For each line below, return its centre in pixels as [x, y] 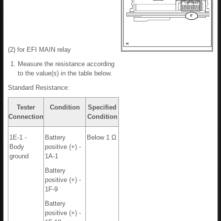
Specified [102, 108]
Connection [26, 117]
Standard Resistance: [39, 88]
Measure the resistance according [66, 64]
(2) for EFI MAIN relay [39, 50]
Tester [26, 108]
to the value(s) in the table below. [65, 74]
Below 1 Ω [102, 138]
